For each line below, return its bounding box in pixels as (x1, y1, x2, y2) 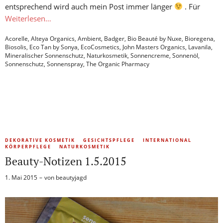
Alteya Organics (31, 34, 75, 43)
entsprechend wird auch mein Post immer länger (5, 1, 174, 11)
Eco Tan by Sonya (29, 42, 78, 51)
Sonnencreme (130, 51, 169, 60)
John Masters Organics (122, 42, 185, 51)
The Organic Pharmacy (86, 59, 149, 68)
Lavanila (188, 42, 211, 51)
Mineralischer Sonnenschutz (5, 51, 84, 60)
